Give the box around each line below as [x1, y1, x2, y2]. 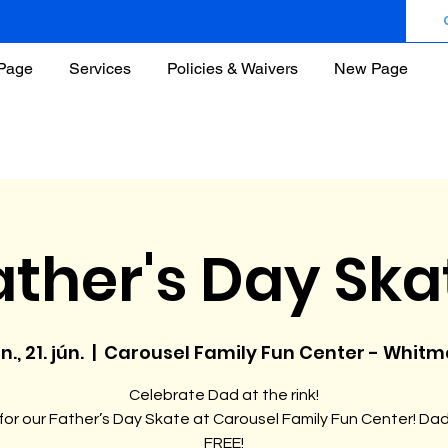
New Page [334, 59, 408, 78]
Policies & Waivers [167, 59, 298, 78]
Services [69, 59, 131, 78]
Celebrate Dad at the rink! [129, 387, 319, 403]
